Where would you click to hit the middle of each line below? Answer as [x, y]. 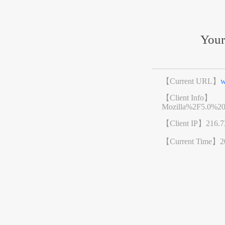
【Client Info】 [187, 98]
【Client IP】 [184, 124]
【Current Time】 [191, 142]
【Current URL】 [191, 81]
